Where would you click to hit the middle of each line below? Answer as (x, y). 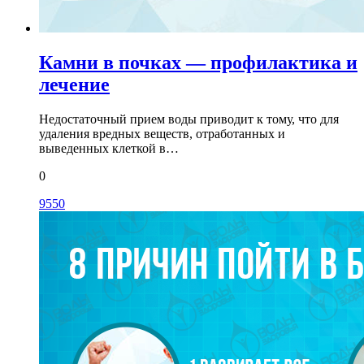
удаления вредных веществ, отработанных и (162, 134)
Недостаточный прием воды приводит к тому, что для (189, 119)
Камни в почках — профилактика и (198, 63)
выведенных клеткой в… (109, 149)
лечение (74, 85)
